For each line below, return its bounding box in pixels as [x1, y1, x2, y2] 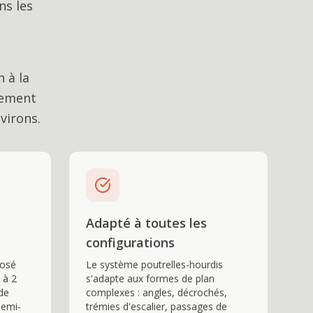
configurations [86, 234, 175, 251]
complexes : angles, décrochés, [86, 286, 227, 299]
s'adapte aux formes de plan [86, 272, 214, 285]
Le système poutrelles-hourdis [86, 258, 223, 271]
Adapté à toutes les [86, 214, 207, 231]
